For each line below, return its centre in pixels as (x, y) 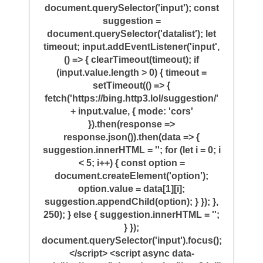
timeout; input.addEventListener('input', (131, 47)
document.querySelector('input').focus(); (131, 241)
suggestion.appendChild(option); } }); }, (131, 202)
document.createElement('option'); (131, 176)
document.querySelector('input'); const (131, 8)
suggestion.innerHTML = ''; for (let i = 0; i (131, 150)
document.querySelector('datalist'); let (131, 34)
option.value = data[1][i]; (131, 189)
